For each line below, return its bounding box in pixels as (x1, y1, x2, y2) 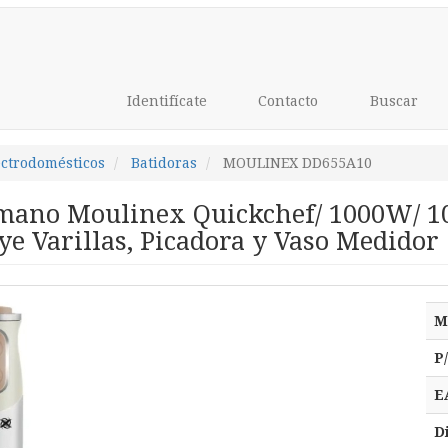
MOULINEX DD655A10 (222, 155, 372, 171)
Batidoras (130, 155, 197, 171)
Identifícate (122, 93, 207, 109)
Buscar (365, 93, 418, 109)
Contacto (254, 93, 318, 109)
